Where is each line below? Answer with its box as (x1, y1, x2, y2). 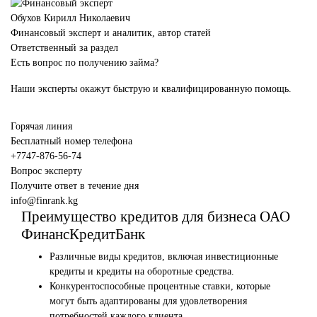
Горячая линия (11, 121, 72, 132)
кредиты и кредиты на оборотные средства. (50, 266, 234, 277)
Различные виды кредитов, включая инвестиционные (50, 251, 278, 263)
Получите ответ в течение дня (11, 180, 139, 192)
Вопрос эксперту (11, 166, 82, 177)
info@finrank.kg (11, 195, 78, 207)
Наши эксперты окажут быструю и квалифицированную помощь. (11, 83, 292, 95)
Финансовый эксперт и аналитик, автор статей (11, 28, 211, 39)
